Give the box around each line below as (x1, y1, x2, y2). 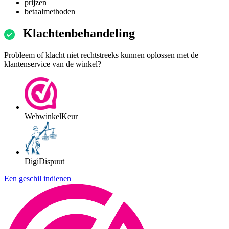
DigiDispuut (25, 157, 64, 166)
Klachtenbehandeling (23, 27, 135, 40)
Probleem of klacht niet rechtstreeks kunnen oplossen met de (4, 51, 198, 60)
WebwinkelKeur (25, 112, 78, 121)
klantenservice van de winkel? (4, 60, 101, 69)
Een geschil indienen (4, 174, 71, 184)
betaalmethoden (25, 7, 75, 16)
